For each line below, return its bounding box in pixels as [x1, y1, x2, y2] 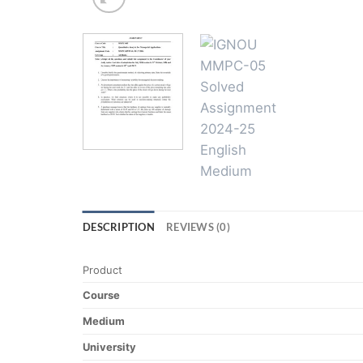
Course [83, 288, 120, 302]
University [83, 340, 136, 354]
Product [83, 263, 122, 277]
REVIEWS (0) [165, 220, 230, 234]
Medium [83, 314, 125, 328]
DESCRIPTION [83, 220, 155, 234]
